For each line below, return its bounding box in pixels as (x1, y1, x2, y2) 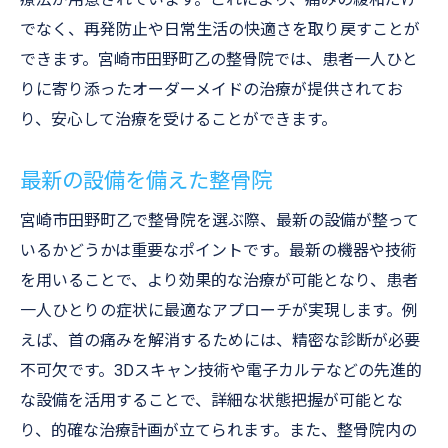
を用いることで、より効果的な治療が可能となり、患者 (20, 271, 418, 290)
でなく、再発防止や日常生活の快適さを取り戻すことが (20, 20, 420, 39)
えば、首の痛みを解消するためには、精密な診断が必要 (20, 331, 420, 350)
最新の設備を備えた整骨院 (20, 168, 272, 193)
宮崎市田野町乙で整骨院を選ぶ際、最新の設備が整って (20, 211, 419, 230)
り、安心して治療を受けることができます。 (20, 110, 337, 129)
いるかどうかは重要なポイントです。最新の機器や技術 (20, 241, 417, 260)
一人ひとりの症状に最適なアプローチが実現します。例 (20, 301, 418, 320)
